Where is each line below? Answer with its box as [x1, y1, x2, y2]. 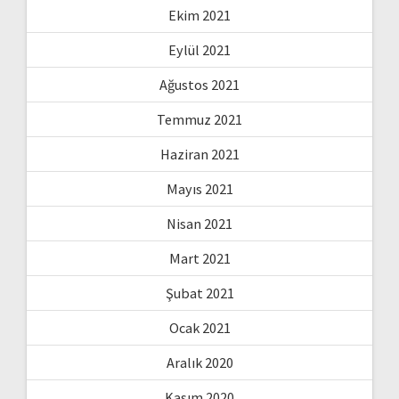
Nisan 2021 [167, 214, 232, 232]
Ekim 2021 [168, 5, 231, 24]
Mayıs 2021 [166, 179, 233, 198]
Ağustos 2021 [159, 75, 240, 94]
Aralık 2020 [166, 353, 233, 371]
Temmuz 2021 [157, 110, 242, 128]
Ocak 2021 [168, 318, 231, 337]
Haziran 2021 [159, 144, 240, 163]
